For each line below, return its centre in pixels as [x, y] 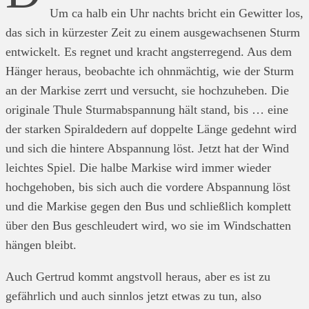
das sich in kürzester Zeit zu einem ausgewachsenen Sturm [153, 32]
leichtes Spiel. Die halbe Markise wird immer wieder [138, 167]
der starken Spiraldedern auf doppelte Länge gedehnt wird [151, 129]
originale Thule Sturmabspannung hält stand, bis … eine [147, 109]
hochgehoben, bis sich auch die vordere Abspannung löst [148, 187]
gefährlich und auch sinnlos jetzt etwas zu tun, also [133, 296]
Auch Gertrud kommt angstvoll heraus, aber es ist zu [138, 276]
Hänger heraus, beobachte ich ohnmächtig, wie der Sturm [150, 71]
